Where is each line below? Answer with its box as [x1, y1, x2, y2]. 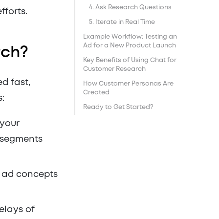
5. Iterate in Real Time [89, 20, 155, 25]
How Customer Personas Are [83, 81, 174, 87]
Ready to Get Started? [83, 105, 153, 110]
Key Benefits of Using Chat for [83, 58, 176, 63]
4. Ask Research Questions [89, 5, 172, 10]
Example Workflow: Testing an [83, 34, 177, 40]
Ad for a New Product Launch [83, 43, 176, 48]
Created [83, 90, 109, 95]
